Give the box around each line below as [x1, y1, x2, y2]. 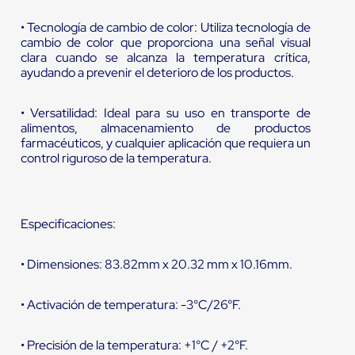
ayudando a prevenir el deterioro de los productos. [20, 64, 294, 82]
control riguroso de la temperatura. [20, 150, 212, 167]
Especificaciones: [20, 216, 116, 233]
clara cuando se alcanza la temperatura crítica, [20, 49, 311, 67]
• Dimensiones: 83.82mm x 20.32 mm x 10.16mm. [20, 256, 292, 273]
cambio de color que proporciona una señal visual [20, 34, 311, 52]
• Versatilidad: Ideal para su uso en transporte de [20, 105, 311, 122]
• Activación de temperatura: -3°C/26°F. [20, 296, 241, 314]
